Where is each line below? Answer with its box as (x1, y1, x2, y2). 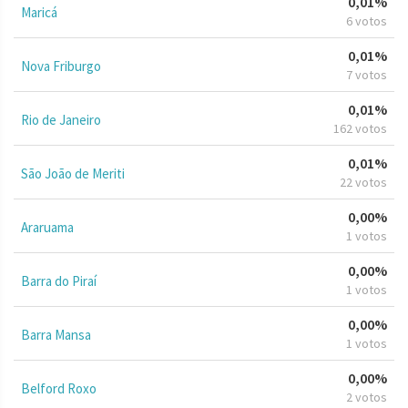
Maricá (21, 3, 57, 21)
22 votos (340, 173, 387, 190)
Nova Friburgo (21, 56, 101, 75)
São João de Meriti (21, 164, 125, 182)
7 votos (346, 66, 387, 83)
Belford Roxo (21, 379, 97, 397)
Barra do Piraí (21, 271, 97, 290)
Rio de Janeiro (21, 110, 101, 128)
